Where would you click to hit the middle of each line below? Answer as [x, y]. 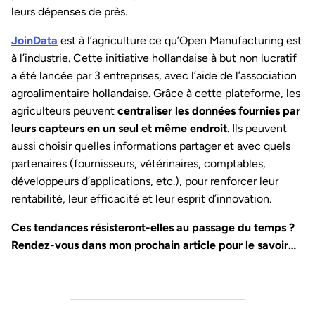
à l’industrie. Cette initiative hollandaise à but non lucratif [154, 58]
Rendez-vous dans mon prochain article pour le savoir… [154, 245]
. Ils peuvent [257, 129]
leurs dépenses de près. [69, 12]
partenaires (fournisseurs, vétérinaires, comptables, [139, 164]
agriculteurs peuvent [64, 111]
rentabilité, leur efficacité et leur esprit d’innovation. [141, 199]
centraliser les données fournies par [209, 111]
